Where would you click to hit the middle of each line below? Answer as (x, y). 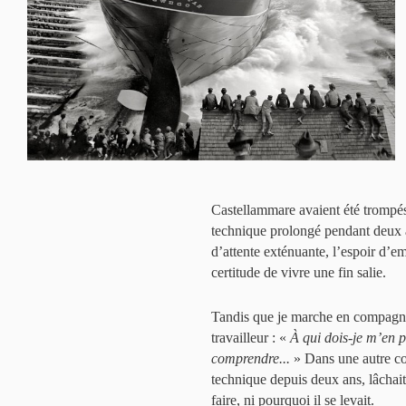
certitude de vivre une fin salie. (299, 272)
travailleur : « (251, 338)
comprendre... (251, 358)
